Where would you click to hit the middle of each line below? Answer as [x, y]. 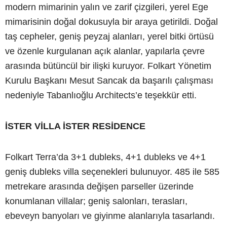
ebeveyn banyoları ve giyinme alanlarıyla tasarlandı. [110, 216]
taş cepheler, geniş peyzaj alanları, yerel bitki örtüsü [109, 36]
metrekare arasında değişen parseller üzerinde [99, 186]
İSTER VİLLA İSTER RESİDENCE [75, 126]
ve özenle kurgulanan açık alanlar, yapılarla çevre [105, 51]
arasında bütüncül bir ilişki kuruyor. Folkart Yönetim [108, 66]
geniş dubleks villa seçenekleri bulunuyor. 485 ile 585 [112, 172]
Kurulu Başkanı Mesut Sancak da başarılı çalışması [109, 80]
